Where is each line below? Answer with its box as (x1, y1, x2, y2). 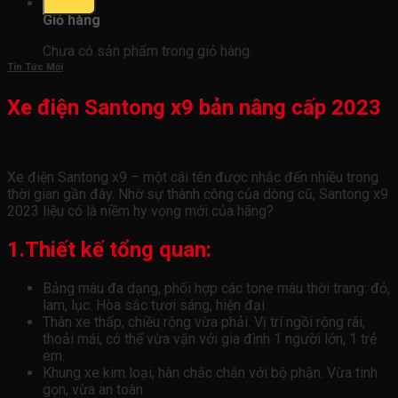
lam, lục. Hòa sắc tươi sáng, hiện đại (43, 296, 265, 314)
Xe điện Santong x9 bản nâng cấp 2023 (7, 94, 381, 120)
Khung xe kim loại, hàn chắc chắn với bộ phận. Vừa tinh (43, 363, 378, 381)
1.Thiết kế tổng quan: (7, 236, 211, 262)
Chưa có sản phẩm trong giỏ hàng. (43, 43, 252, 60)
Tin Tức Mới (7, 60, 63, 73)
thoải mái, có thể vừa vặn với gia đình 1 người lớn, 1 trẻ (43, 330, 377, 347)
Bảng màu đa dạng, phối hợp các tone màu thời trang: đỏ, (43, 279, 390, 297)
